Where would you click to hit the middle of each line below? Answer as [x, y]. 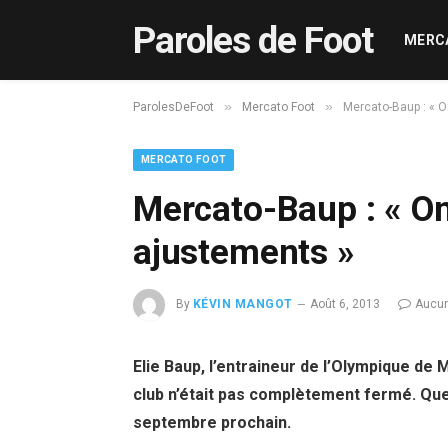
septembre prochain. [212, 422]
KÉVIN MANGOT [243, 304]
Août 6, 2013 [344, 304]
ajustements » [244, 252]
